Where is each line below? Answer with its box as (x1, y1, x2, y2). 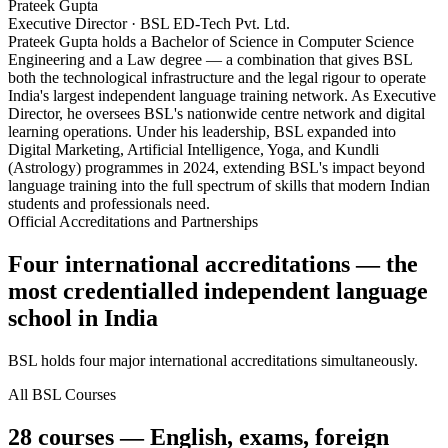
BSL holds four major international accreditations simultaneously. (8, 352, 418, 370)
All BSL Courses (8, 386, 116, 404)
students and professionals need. (8, 195, 210, 213)
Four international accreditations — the (8, 251, 418, 278)
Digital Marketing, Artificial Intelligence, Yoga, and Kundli (8, 141, 379, 159)
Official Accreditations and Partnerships (8, 213, 258, 231)
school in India (8, 305, 158, 332)
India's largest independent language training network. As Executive (8, 87, 436, 105)
